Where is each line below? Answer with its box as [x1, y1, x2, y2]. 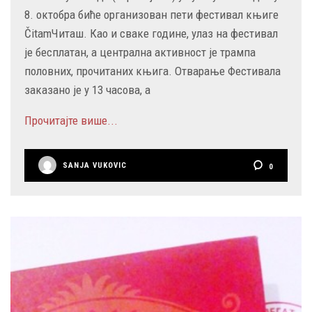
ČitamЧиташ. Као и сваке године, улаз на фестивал [24, 26, 278, 41]
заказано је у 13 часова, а [24, 83, 150, 97]
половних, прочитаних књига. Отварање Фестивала [24, 64, 281, 79]
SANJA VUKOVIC [63, 161, 127, 171]
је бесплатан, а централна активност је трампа [24, 45, 256, 60]
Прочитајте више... [24, 114, 118, 128]
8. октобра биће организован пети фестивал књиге [24, 8, 279, 22]
